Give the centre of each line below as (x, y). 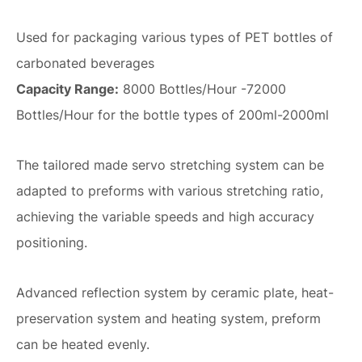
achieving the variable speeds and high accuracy (165, 217)
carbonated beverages (85, 63)
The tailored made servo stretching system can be (170, 165)
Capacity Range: (67, 89)
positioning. (52, 243)
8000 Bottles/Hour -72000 (202, 89)
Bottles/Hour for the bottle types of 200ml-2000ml (173, 115)
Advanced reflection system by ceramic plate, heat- (175, 293)
